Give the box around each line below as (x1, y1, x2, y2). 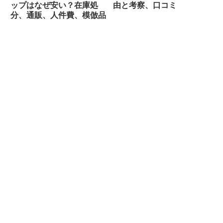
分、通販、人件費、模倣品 (10, 11, 106, 20)
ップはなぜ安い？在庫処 (10, 1, 98, 10)
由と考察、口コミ (112, 1, 177, 10)
